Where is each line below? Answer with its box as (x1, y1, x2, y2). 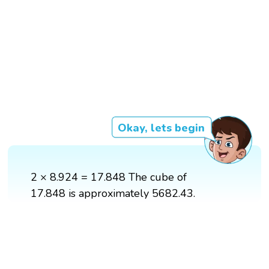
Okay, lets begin (117, 120, 205, 135)
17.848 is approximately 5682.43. (31, 186, 196, 201)
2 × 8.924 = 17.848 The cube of (31, 169, 187, 184)
